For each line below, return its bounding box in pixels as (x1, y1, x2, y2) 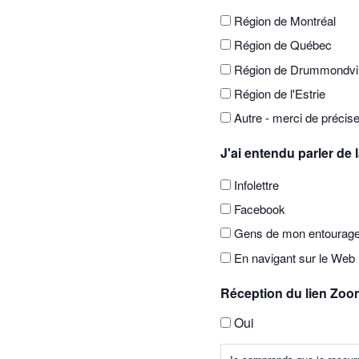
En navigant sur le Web (233, 248, 355, 266)
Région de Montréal (233, 12, 336, 30)
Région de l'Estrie (233, 85, 325, 103)
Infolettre (233, 175, 279, 193)
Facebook (233, 200, 285, 218)
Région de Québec (233, 36, 332, 54)
